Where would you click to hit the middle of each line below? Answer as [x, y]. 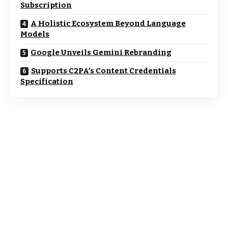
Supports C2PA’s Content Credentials [104, 71]
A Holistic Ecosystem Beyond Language [108, 23]
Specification [47, 81]
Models [35, 34]
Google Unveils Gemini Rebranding [101, 52]
